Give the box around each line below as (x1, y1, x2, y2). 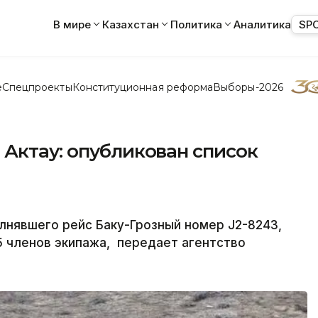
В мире (53, 17, 91, 31)
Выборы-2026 (213, 80, 283, 94)
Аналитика (234, 17, 291, 31)
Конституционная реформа (72, 80, 214, 94)
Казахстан (102, 17, 159, 31)
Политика (170, 17, 222, 31)
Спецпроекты (1, 80, 72, 94)
